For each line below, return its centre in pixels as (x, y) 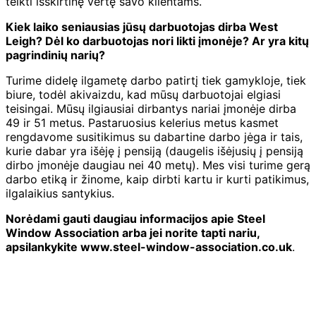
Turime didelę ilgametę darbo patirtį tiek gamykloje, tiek (156, 80)
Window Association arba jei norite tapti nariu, (133, 232)
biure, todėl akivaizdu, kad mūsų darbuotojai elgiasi (143, 94)
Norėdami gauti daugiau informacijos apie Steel (135, 218)
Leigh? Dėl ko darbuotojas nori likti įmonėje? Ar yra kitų (157, 41)
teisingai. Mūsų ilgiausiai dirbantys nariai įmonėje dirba (151, 108)
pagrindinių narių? (55, 55)
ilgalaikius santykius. (60, 193)
